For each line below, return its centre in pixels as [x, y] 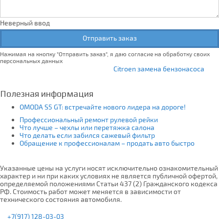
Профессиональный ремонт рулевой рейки [89, 119]
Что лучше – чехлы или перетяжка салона [88, 127]
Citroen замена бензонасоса [159, 68]
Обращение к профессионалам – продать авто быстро [107, 143]
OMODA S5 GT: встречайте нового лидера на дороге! [103, 107]
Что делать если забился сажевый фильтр [88, 135]
